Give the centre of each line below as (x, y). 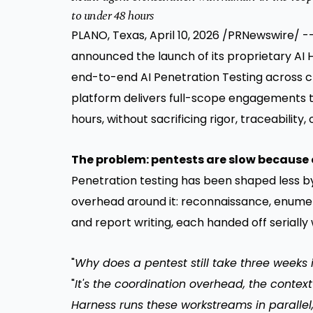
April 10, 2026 (184, 36)
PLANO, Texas (108, 36)
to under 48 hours (112, 16)
